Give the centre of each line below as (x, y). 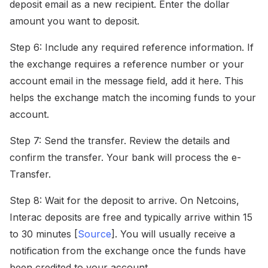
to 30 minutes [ (44, 234)
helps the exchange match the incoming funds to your (133, 98)
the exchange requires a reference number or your (127, 64)
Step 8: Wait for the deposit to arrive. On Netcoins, (124, 201)
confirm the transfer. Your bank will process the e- (125, 158)
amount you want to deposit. (74, 21)
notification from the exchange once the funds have (128, 251)
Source (95, 234)
